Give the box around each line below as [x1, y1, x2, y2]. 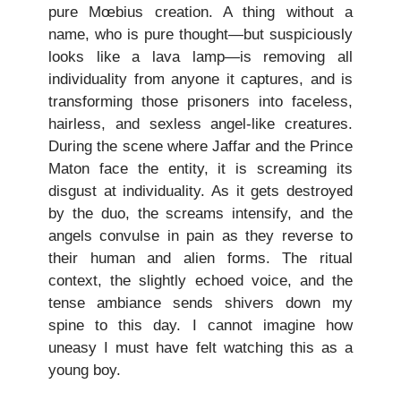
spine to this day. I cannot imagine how [48, 316, 353, 334]
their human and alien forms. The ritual [48, 249, 353, 267]
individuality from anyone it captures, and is [48, 70, 353, 88]
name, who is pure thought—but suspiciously [48, 25, 353, 43]
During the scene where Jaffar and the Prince [48, 137, 353, 155]
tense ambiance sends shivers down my [48, 294, 353, 311]
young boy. [48, 361, 121, 379]
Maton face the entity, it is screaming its [48, 159, 353, 177]
